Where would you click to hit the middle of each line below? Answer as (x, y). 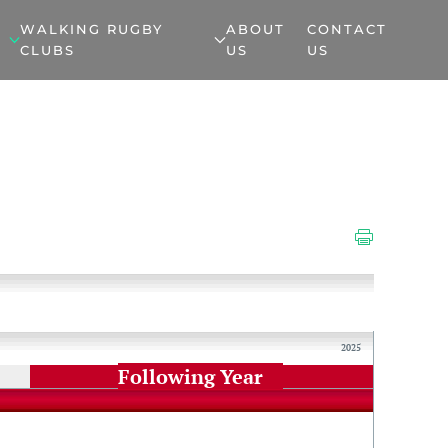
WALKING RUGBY (91, 29)
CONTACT (346, 29)
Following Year (191, 376)
